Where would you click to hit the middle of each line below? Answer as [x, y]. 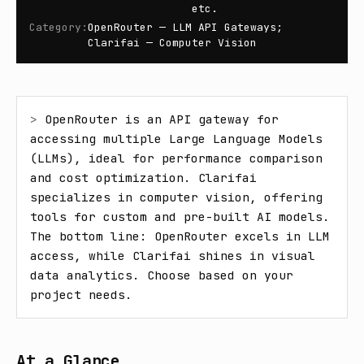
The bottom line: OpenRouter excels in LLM [180, 236]
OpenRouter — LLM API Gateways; [185, 27]
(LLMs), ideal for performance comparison [176, 158]
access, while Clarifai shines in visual [173, 256]
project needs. [81, 295]
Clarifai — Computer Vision [172, 43]
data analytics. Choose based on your [162, 275]
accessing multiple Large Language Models [176, 139]
